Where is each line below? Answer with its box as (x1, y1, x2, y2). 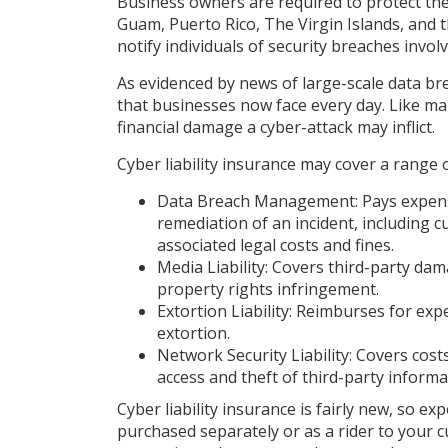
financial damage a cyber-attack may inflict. (117, 116, 435, 138)
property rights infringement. (157, 278, 379, 300)
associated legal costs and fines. (157, 234, 394, 256)
